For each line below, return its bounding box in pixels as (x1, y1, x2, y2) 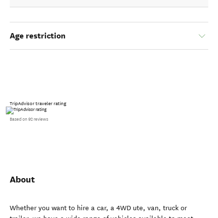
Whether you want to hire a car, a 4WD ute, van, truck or (10, 204, 187, 212)
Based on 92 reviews (10, 117, 48, 122)
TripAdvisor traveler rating (10, 101, 66, 107)
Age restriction (10, 31, 66, 41)
